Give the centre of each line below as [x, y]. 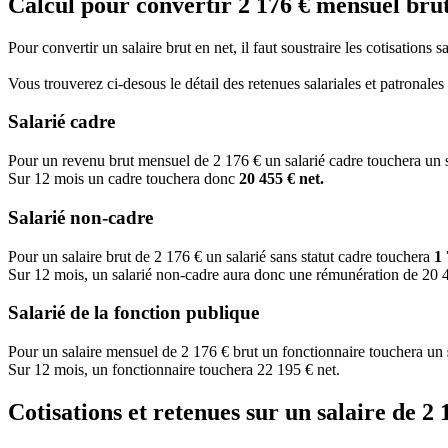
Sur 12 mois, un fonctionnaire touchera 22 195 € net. [174, 369]
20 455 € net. [281, 179]
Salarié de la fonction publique [133, 313]
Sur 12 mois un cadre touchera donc [123, 179]
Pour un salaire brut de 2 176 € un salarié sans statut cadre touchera [221, 256]
